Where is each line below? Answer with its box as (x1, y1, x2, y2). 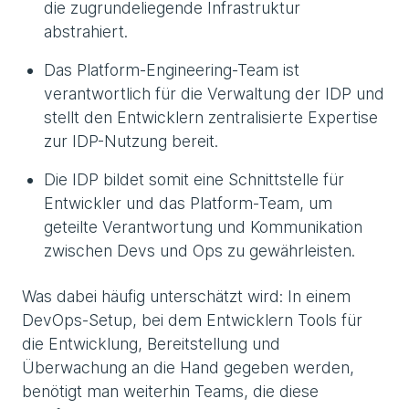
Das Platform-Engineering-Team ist (44, 59, 299, 79)
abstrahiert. (44, 21, 128, 41)
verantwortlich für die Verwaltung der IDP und (44, 83, 384, 103)
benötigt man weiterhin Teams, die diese (22, 381, 319, 401)
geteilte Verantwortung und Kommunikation (44, 216, 362, 236)
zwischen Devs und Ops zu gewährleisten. (44, 240, 355, 260)
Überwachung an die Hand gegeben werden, (22, 357, 354, 377)
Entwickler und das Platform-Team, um (44, 193, 332, 213)
